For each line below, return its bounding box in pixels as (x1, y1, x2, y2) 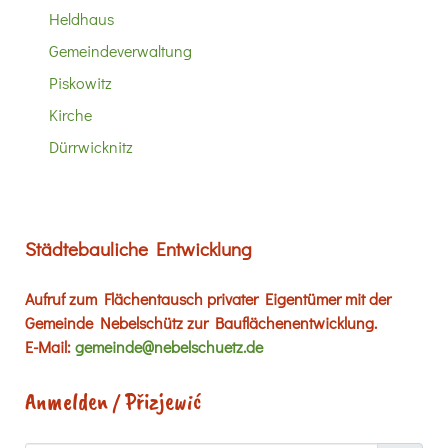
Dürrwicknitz (49, 135, 133, 157)
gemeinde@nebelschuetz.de (75, 335, 263, 357)
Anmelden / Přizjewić (25, 385, 202, 416)
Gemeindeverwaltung (49, 39, 192, 61)
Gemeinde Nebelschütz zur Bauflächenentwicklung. (25, 311, 377, 333)
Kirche (49, 103, 92, 125)
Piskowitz (49, 71, 112, 93)
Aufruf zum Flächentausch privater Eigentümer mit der (25, 287, 391, 309)
